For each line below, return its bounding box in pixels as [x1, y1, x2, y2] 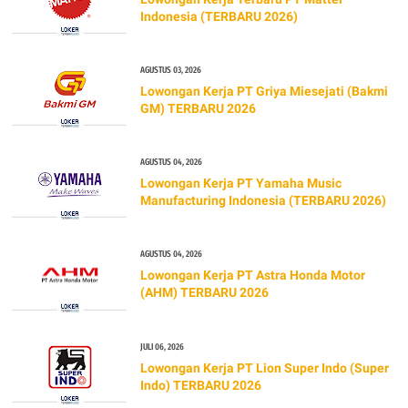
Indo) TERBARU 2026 [139, 377, 261, 393]
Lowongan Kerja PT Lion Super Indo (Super [139, 360, 389, 375]
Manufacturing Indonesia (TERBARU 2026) [139, 193, 386, 209]
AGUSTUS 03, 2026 [139, 64, 201, 76]
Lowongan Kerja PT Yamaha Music [139, 176, 342, 191]
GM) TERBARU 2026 [139, 100, 256, 116]
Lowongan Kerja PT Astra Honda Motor [139, 268, 365, 283]
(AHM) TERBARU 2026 [139, 285, 269, 301]
